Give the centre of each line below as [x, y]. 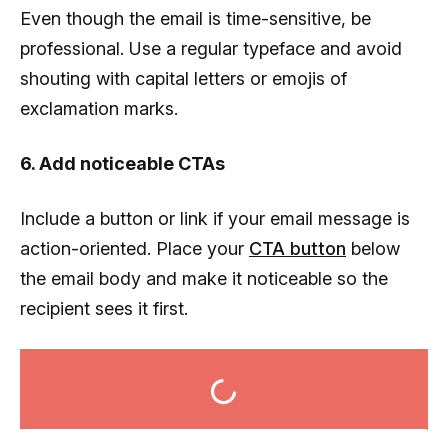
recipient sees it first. [104, 309]
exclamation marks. [99, 109]
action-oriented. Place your [134, 249]
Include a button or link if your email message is [215, 219]
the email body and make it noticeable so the [204, 279]
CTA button [297, 249]
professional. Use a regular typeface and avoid [211, 49]
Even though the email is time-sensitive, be [195, 19]
